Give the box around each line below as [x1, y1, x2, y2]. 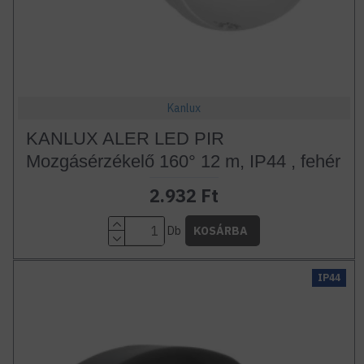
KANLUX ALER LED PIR [25, 128, 224, 149]
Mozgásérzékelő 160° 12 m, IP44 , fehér [25, 151, 340, 172]
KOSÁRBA [193, 223, 248, 239]
